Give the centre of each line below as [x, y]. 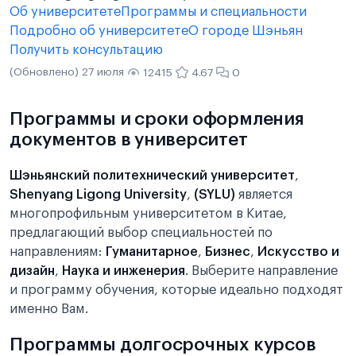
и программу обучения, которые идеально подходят [176, 290]
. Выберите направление [261, 271]
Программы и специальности [214, 12]
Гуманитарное [152, 252]
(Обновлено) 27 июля [67, 72]
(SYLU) [215, 195]
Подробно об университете [99, 31]
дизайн [32, 271]
